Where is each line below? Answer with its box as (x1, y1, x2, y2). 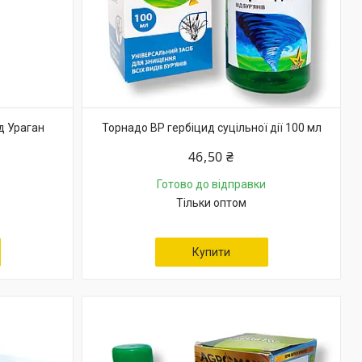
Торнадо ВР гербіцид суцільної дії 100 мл (101, 121, 322, 134)
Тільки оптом (176, 196, 246, 209)
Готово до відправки (157, 178, 266, 191)
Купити (192, 246, 230, 259)
